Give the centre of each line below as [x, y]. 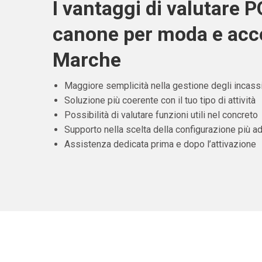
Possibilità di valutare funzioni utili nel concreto [161, 115]
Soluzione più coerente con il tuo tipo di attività [160, 101]
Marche [87, 60]
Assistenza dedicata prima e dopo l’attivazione [160, 144]
